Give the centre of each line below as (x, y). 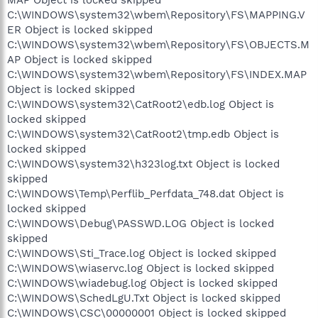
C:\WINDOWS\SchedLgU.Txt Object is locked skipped (144, 298)
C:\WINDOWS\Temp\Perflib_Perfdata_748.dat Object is (146, 193)
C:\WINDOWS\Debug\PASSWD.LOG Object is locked (141, 223)
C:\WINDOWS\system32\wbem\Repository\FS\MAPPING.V (156, 15)
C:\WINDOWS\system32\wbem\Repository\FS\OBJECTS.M (158, 44)
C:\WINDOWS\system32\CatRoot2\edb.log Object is (141, 104)
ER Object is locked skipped (80, 29)
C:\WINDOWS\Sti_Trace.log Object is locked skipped (142, 253)
